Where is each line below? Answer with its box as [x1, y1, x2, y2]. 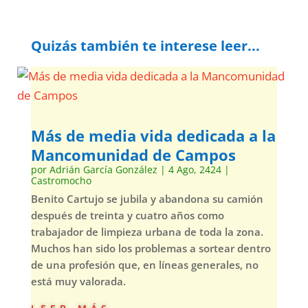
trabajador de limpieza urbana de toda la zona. [30, 224, 263, 239]
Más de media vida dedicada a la [30, 124, 276, 146]
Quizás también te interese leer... [30, 36, 260, 55]
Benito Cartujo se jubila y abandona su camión [30, 191, 263, 206]
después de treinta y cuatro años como [30, 208, 224, 222]
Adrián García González [49, 162, 157, 176]
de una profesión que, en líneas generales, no [30, 257, 258, 272]
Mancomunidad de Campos [30, 144, 236, 165]
